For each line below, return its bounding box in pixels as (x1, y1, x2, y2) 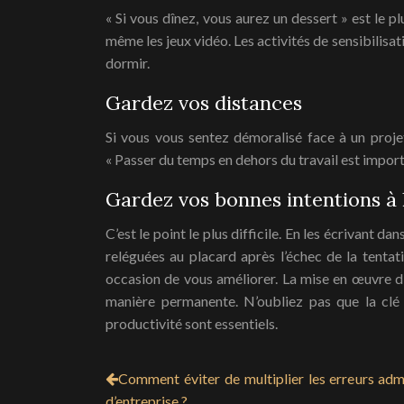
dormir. (106, 54, 150, 71)
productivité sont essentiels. (106, 315, 278, 332)
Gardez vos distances (106, 90, 302, 115)
